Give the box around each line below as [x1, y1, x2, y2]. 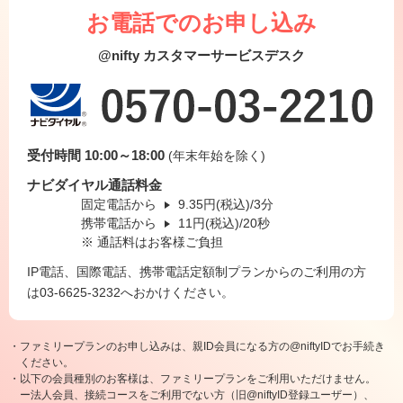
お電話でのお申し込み [86, 9, 317, 35]
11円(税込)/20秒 [178, 216, 270, 231]
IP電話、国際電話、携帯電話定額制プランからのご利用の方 [27, 264, 366, 280]
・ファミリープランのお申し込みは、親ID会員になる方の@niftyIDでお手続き [9, 340, 385, 354]
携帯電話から [81, 216, 160, 231]
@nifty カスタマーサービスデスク [98, 47, 305, 63]
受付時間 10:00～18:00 [27, 148, 168, 164]
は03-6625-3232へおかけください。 [27, 285, 234, 300]
